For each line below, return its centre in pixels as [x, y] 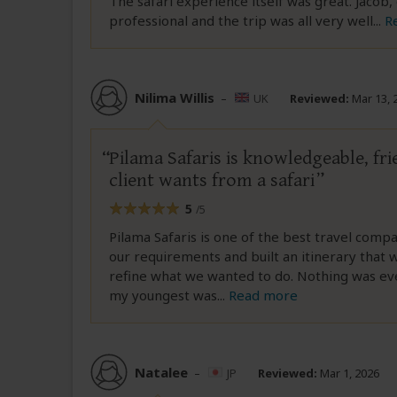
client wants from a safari [212, 181]
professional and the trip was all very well [241, 21]
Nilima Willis [175, 97]
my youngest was [163, 296]
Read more [263, 296]
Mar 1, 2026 [348, 373]
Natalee [161, 372]
